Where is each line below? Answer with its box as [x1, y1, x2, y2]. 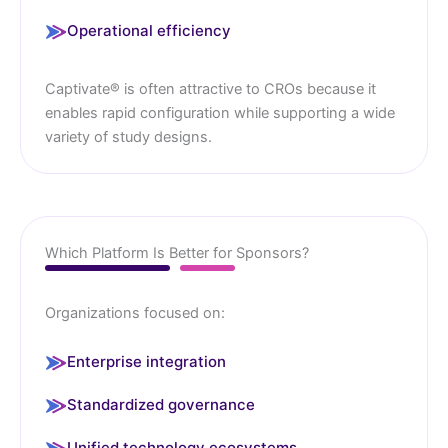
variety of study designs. [45, 127, 212, 146]
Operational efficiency [67, 20, 231, 40]
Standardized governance [67, 394, 255, 414]
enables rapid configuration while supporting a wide [45, 103, 395, 122]
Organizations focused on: [45, 303, 225, 322]
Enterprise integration [67, 351, 226, 371]
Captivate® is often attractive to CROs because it [45, 79, 376, 98]
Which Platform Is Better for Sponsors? [45, 243, 309, 262]
